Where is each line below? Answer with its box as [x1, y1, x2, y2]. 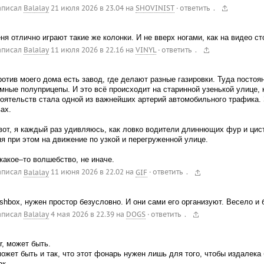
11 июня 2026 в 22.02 [50, 167, 124, 177]
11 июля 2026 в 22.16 [50, 45, 124, 55]
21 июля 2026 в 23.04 [50, 4, 124, 13]
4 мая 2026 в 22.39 [50, 209, 114, 219]
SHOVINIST [135, 4, 174, 13]
